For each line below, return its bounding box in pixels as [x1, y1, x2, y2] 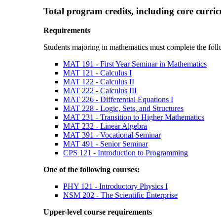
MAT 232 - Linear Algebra [63, 121, 147, 130]
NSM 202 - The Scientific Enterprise [63, 190, 178, 199]
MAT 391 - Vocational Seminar [63, 130, 161, 139]
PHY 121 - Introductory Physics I [63, 182, 168, 190]
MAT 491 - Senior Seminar [63, 139, 148, 148]
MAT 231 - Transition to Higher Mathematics [63, 112, 204, 121]
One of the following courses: [43, 165, 140, 174]
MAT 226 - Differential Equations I [63, 95, 173, 104]
